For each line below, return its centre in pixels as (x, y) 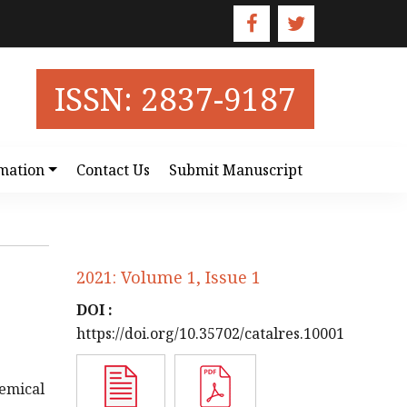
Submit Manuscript (236, 170)
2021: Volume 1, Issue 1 (168, 277)
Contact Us (113, 170)
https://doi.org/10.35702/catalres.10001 (210, 333)
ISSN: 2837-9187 (175, 99)
